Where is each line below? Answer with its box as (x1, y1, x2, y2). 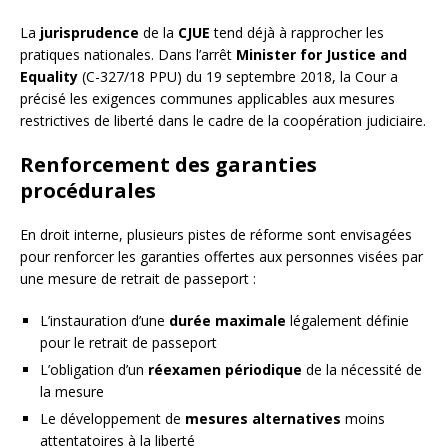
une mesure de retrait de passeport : (20, 268, 256, 288)
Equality (20, 66, 78, 86)
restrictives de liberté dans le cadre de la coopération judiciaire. (20, 110, 426, 130)
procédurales (20, 176, 156, 204)
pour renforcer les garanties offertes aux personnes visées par (20, 246, 423, 266)
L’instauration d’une (40, 310, 169, 330)
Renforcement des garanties (20, 150, 317, 178)
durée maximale (169, 310, 286, 330)
